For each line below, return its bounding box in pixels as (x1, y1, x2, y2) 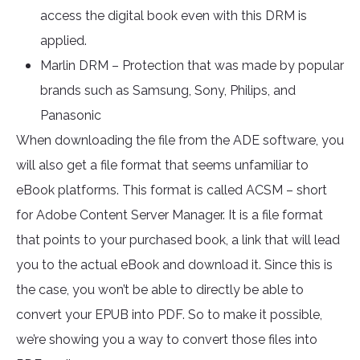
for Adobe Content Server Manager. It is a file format (16, 207, 323, 223)
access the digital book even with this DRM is (40, 8, 307, 24)
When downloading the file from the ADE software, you (16, 133, 344, 149)
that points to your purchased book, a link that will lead (16, 232, 340, 248)
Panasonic (40, 108, 101, 124)
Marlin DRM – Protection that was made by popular (40, 58, 344, 74)
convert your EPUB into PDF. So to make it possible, (16, 307, 322, 323)
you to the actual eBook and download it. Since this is (16, 257, 333, 273)
